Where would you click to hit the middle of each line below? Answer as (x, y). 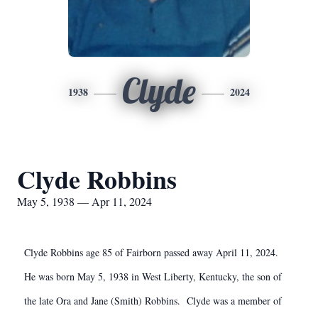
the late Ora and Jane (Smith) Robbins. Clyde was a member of (153, 301)
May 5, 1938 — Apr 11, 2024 (84, 201)
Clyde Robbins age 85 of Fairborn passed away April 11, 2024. (153, 252)
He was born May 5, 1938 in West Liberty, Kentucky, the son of (153, 276)
